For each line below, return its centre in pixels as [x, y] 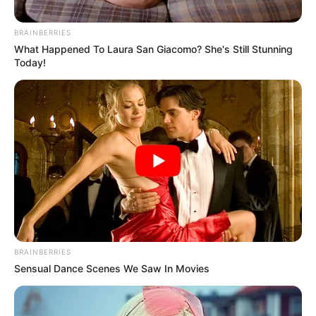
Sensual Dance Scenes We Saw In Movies [112, 268]
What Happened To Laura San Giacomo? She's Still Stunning [153, 49]
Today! [30, 63]
